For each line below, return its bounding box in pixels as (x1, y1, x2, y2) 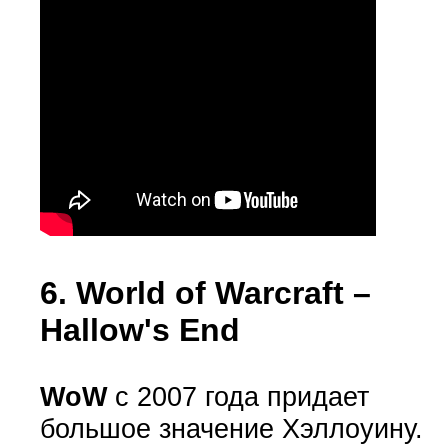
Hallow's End (39, 312, 240, 349)
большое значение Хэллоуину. (39, 412, 423, 444)
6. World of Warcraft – (39, 275, 371, 312)
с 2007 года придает (106, 380, 369, 412)
